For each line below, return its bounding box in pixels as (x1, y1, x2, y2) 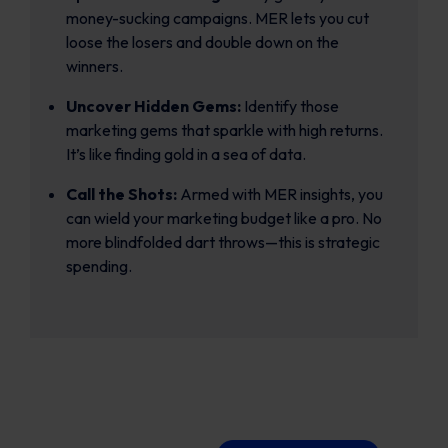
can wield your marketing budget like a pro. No (66, 208, 382, 228)
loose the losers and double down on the (66, 32, 339, 52)
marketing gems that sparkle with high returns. (66, 120, 383, 140)
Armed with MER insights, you (180, 184, 383, 204)
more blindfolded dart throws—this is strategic (66, 232, 380, 252)
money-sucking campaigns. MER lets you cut (66, 8, 369, 28)
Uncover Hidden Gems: (66, 96, 241, 116)
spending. (66, 256, 132, 276)
